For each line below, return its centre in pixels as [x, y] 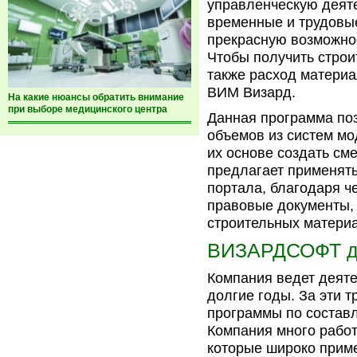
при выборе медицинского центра [88, 109]
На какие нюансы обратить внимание [96, 97]
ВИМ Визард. [251, 92]
